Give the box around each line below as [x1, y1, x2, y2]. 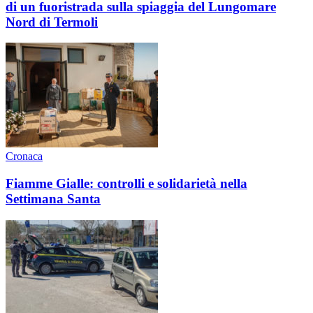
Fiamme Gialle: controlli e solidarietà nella [6, 176, 247, 191]
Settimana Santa [6, 191, 101, 207]
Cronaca [6, 150, 43, 163]
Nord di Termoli [6, 14, 98, 29]
